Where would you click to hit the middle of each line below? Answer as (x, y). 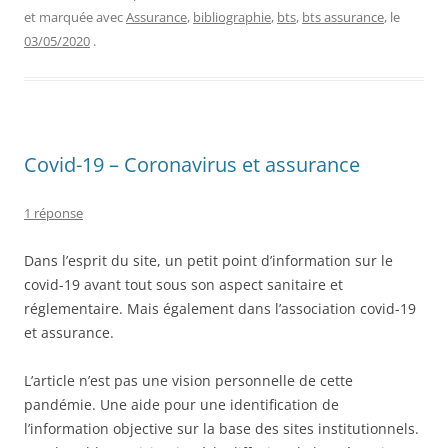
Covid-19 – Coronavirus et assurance (192, 164)
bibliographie (232, 16)
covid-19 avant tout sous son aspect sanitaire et (183, 284)
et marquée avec (75, 16)
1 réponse (53, 212)
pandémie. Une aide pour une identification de (181, 404)
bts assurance (343, 16)
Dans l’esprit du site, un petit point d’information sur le (208, 260)
